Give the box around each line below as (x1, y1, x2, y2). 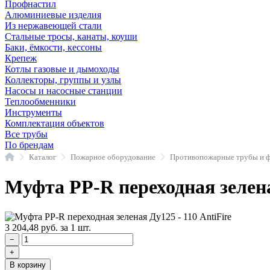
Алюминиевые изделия (5, 10, 101, 20)
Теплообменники (5, 96, 76, 107)
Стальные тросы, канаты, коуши (5, 31, 137, 42)
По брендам (5, 140, 54, 150)
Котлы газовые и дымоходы (5, 64, 119, 74)
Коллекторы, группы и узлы (5, 75, 121, 85)
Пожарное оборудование (71, 152, 155, 162)
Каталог (29, 152, 56, 162)
